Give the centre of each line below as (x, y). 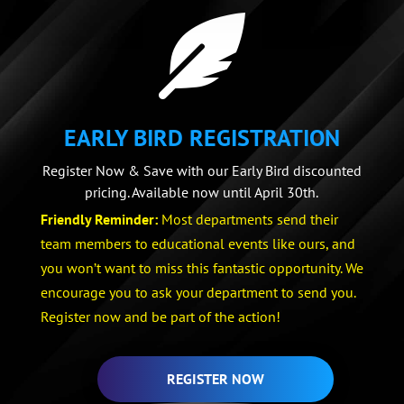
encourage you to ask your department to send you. (197, 293)
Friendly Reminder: (99, 220)
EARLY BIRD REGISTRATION (202, 138)
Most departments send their (248, 220)
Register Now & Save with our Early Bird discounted (202, 171)
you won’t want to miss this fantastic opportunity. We (202, 268)
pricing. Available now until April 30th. (202, 193)
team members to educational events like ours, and (197, 244)
